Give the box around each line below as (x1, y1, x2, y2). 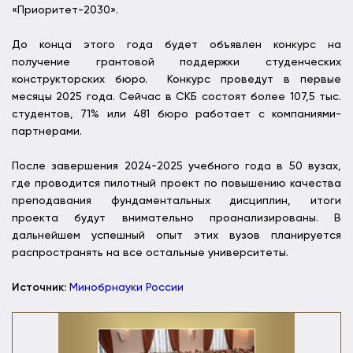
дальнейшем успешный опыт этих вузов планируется (12, 230, 341, 242)
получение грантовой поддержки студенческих (12, 57, 341, 69)
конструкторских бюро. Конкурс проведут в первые (12, 74, 341, 86)
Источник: (12, 282, 66, 294)
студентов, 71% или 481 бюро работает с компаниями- (12, 109, 341, 121)
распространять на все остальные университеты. (12, 247, 288, 259)
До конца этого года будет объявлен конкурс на (12, 39, 341, 51)
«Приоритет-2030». (12, 5, 118, 17)
